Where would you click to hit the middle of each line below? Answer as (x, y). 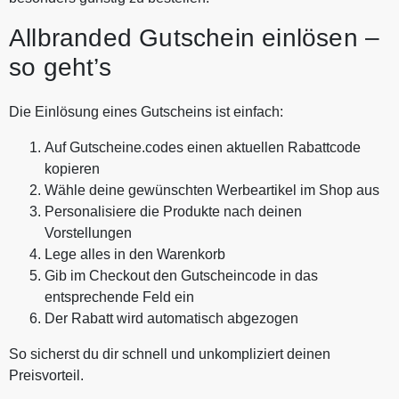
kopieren (72, 168)
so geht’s (60, 67)
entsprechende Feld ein (119, 297)
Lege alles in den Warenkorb (135, 254)
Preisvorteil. (46, 375)
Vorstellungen (88, 232)
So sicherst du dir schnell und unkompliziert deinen (170, 354)
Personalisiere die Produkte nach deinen (173, 211)
